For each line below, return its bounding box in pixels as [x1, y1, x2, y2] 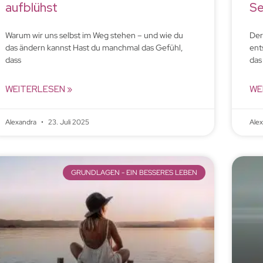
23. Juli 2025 [46, 117, 89, 127]
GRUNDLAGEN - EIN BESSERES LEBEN [70, 168, 197, 178]
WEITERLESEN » [5, 83, 72, 95]
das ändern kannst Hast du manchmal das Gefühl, [5, 42, 183, 53]
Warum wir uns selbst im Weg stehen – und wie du [5, 29, 183, 41]
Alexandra [5, 117, 38, 127]
